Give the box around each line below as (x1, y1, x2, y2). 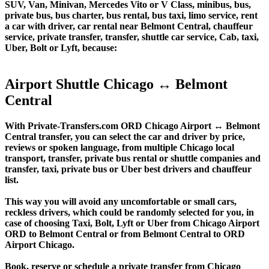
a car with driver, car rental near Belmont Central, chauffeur (5, 20, 253, 31)
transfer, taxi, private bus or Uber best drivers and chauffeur (5, 163, 252, 174)
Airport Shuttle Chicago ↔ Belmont (5, 76, 228, 92)
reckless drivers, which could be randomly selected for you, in (5, 207, 254, 217)
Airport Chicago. (5, 239, 74, 250)
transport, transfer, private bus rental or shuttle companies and (5, 153, 261, 163)
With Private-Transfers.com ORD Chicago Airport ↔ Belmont (5, 120, 260, 131)
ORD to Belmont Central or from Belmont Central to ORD (5, 228, 245, 239)
